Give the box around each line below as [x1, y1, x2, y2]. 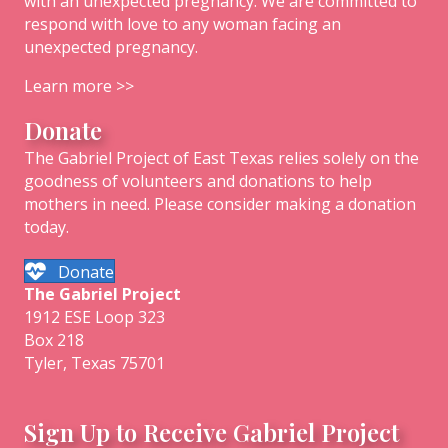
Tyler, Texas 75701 [24, 351, 165, 374]
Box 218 [24, 328, 84, 351]
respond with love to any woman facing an [24, 12, 341, 35]
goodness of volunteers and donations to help [24, 169, 372, 192]
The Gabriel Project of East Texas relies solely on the [24, 146, 419, 169]
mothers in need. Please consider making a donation [24, 192, 416, 215]
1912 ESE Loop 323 [24, 305, 165, 328]
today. [24, 215, 69, 238]
